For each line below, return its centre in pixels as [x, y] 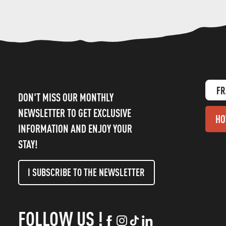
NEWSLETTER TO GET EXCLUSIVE [74, 113]
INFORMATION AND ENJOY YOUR [75, 128]
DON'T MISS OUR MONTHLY [66, 97]
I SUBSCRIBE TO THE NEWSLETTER [87, 172]
